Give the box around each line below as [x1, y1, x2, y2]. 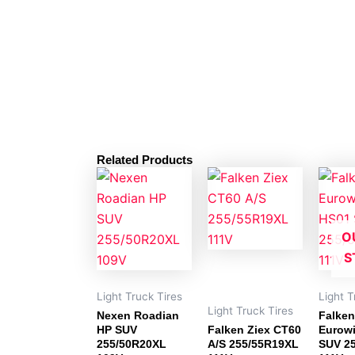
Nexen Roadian [97, 309, 179, 323]
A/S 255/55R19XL [208, 338, 299, 351]
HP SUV [97, 323, 137, 337]
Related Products [97, 152, 193, 166]
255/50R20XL [97, 338, 166, 351]
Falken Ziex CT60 [208, 323, 301, 337]
